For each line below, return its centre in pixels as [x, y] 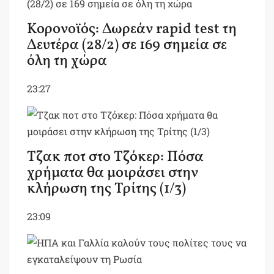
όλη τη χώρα [67, 61]
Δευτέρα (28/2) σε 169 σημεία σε [127, 46]
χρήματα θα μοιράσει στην [113, 173]
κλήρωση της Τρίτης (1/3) [107, 189]
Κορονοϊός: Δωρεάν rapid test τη [132, 30]
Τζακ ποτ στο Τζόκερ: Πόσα [116, 157]
